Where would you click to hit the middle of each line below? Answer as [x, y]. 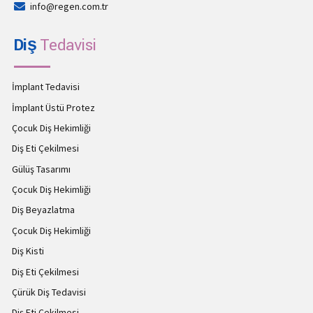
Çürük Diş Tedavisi [49, 292]
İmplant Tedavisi [45, 87]
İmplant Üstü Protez [53, 107]
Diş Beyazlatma [43, 210]
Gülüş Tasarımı [41, 169]
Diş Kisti [28, 251]
